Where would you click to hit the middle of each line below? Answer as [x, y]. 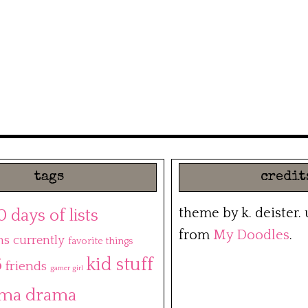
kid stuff [120, 265]
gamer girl [67, 268]
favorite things [100, 242]
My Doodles [251, 235]
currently [39, 241]
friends [26, 267]
